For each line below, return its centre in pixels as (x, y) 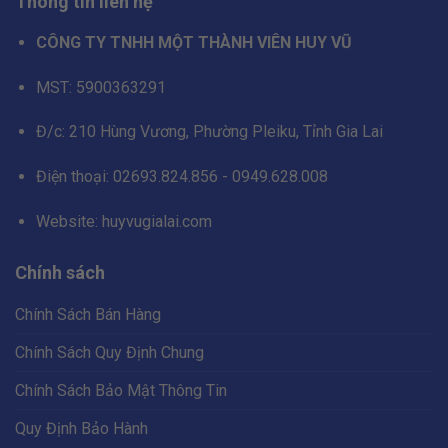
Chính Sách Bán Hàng (88, 315)
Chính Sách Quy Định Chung (109, 353)
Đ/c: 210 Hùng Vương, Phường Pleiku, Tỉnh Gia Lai (209, 132)
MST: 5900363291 (100, 87)
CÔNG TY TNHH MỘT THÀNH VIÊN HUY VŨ (193, 43)
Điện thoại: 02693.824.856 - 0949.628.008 (181, 176)
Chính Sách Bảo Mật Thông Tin (121, 391)
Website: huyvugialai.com (123, 221)
